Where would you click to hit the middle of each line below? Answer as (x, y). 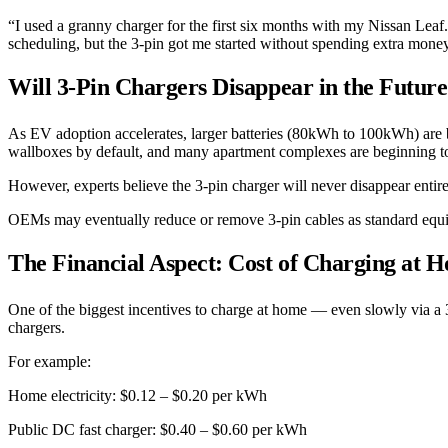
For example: (49, 361)
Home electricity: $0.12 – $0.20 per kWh (137, 395)
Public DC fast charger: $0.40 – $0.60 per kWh (157, 429)
